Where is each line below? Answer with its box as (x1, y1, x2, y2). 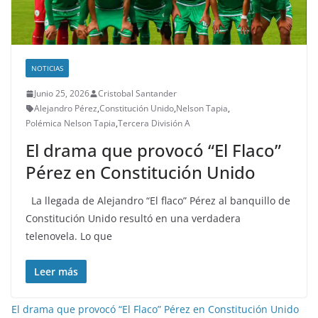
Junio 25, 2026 (34, 87, 89, 100)
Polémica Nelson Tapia (26, 117, 116, 130)
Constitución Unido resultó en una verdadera (26, 212, 241, 226)
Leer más (34, 265, 78, 279)
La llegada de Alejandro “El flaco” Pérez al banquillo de (26, 194, 290, 208)
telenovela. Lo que (26, 229, 112, 243)
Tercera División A (118, 117, 190, 130)
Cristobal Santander (98, 87, 177, 100)
